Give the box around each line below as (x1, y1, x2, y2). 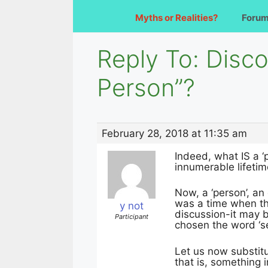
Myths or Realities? (135, 11, 218, 23)
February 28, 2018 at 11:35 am (102, 127, 247, 139)
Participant (114, 212, 148, 221)
